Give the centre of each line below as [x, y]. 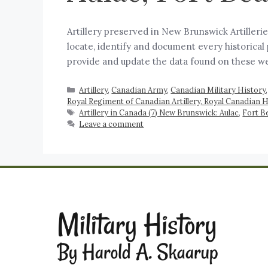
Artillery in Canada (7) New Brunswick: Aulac [159, 112]
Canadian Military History [218, 89]
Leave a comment [112, 124]
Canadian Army [139, 89]
